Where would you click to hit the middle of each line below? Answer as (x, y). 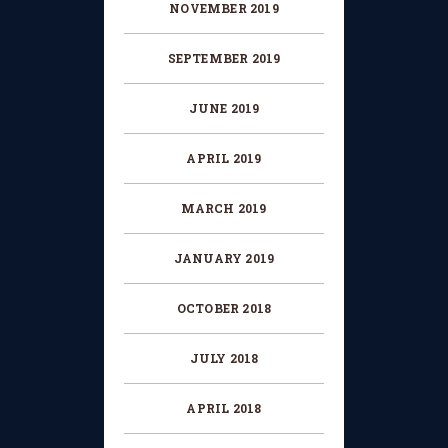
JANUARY (209, 258)
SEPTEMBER (209, 58)
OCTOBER (209, 308)
